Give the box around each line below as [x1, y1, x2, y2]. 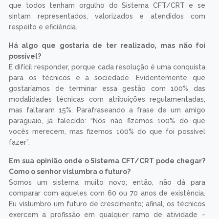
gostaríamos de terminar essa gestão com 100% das [8, 85, 206, 93]
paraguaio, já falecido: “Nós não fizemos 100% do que [8, 117, 206, 125]
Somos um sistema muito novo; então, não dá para [8, 178, 206, 187]
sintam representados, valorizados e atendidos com [8, 12, 206, 21]
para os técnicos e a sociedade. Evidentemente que [8, 74, 206, 82]
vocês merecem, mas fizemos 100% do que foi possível [8, 128, 206, 136]
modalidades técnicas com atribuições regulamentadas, [8, 95, 206, 104]
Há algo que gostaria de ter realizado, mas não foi [8, 42, 206, 50]
